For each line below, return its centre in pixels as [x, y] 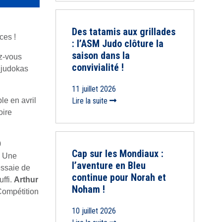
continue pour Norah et [119, 178]
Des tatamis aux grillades [123, 32]
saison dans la [101, 56]
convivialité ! [98, 68]
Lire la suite [90, 101]
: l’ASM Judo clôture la [117, 44]
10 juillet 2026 [94, 211]
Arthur [26, 180]
